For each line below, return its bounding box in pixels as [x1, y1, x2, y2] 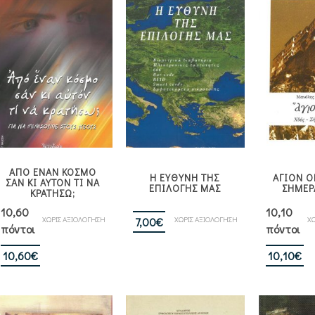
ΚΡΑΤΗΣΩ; [30, 186, 75, 200]
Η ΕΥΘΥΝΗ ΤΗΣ [150, 171, 220, 185]
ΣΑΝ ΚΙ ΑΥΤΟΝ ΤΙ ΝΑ [6, 176, 100, 190]
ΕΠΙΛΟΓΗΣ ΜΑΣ [149, 181, 221, 195]
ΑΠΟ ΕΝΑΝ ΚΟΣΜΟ [9, 165, 96, 179]
